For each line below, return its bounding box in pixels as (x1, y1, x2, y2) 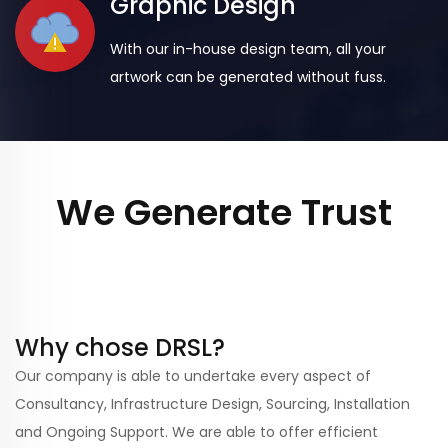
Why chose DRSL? (15, 331, 225, 364)
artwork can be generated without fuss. (110, 67, 386, 87)
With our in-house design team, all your (110, 39, 386, 59)
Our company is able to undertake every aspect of (15, 366, 371, 386)
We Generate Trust (56, 187, 392, 238)
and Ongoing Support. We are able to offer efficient (15, 422, 378, 442)
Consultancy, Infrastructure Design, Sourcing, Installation (15, 394, 410, 414)
